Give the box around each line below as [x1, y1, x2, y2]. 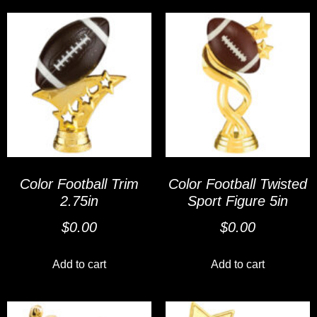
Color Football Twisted [168, 175, 307, 192]
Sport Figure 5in [188, 192, 288, 209]
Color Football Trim [20, 175, 139, 192]
